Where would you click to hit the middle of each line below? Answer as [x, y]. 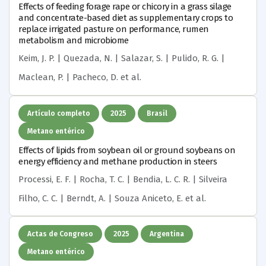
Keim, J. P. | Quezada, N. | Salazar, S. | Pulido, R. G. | [122, 58]
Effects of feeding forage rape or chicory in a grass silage [125, 7]
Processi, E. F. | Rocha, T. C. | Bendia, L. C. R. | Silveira [123, 179]
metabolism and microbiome [74, 41]
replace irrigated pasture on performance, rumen [114, 29]
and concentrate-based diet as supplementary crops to [126, 18]
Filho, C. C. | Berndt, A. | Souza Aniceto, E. [101, 198]
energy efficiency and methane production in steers [118, 161]
